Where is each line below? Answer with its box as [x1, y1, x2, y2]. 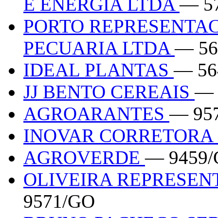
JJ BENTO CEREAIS [23, 81, 195, 102]
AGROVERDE [23, 146, 145, 168]
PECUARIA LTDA [23, 37, 175, 58]
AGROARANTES [23, 103, 169, 124]
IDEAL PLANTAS [23, 59, 174, 80]
